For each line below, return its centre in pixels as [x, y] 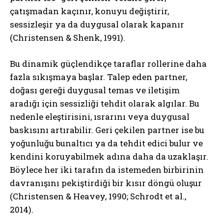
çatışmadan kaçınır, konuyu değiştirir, [89, 11]
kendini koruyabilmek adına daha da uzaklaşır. [109, 156]
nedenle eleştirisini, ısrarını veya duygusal [100, 116]
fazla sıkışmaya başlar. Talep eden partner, [98, 77]
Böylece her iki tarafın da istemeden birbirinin [107, 169]
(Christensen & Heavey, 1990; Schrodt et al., [98, 196]
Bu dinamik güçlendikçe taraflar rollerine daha [108, 63]
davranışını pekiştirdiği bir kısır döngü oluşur [106, 183]
